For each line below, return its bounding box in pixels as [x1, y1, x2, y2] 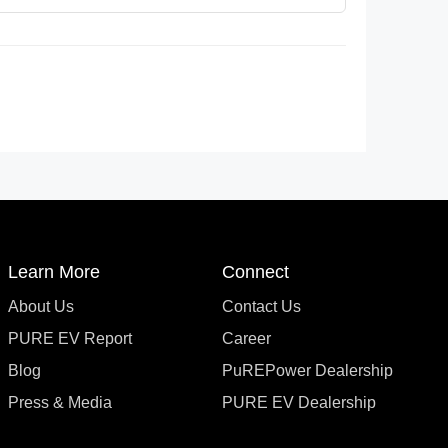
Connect [222, 262, 289, 282]
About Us [8, 298, 74, 315]
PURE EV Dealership [222, 394, 376, 411]
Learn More [8, 262, 100, 282]
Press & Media [8, 394, 112, 411]
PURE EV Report [8, 330, 132, 347]
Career [222, 330, 271, 347]
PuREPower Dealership [222, 362, 393, 379]
